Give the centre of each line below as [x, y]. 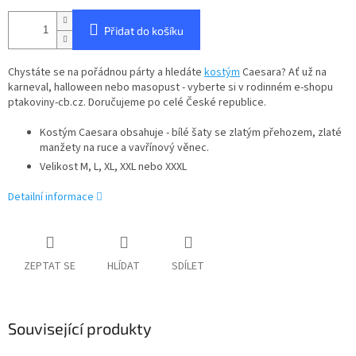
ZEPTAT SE [50, 267]
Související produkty [80, 329]
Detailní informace [51, 197]
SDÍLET [188, 267]
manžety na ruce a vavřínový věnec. [124, 148]
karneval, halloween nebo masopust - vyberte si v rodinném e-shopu [170, 88]
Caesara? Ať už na [283, 73]
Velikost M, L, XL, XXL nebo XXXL [113, 167]
